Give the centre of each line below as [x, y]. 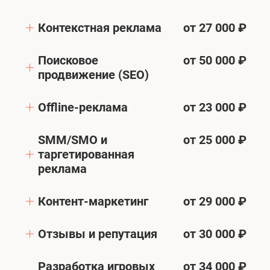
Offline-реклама [83, 107]
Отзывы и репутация [98, 234]
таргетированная [86, 154]
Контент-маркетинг [93, 201]
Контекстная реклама [100, 27]
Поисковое [68, 60]
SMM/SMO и [73, 140]
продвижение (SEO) [94, 74]
